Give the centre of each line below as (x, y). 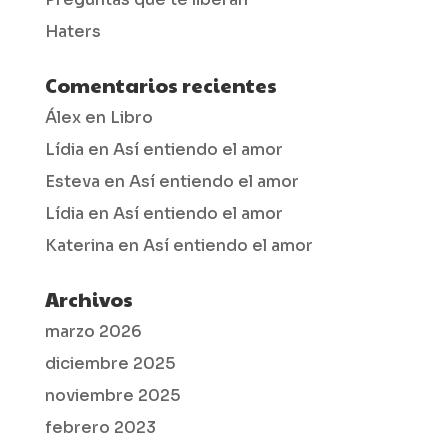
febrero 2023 (100, 427)
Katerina (79, 245)
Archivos (88, 298)
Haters (72, 31)
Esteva (72, 181)
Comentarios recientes (160, 84)
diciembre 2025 (110, 363)
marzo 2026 (93, 331)
